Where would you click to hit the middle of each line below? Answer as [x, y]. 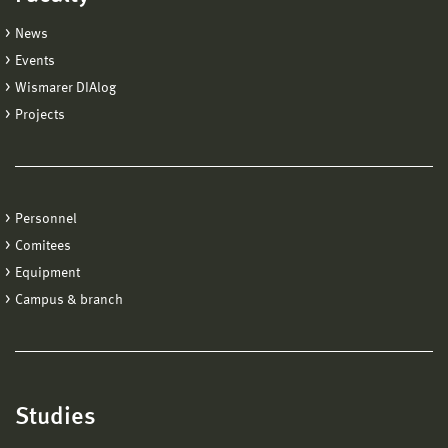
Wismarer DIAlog [65, 88]
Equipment [47, 273]
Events [35, 61]
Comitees [43, 246]
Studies [55, 418]
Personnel [46, 219]
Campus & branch [69, 300]
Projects [40, 115]
